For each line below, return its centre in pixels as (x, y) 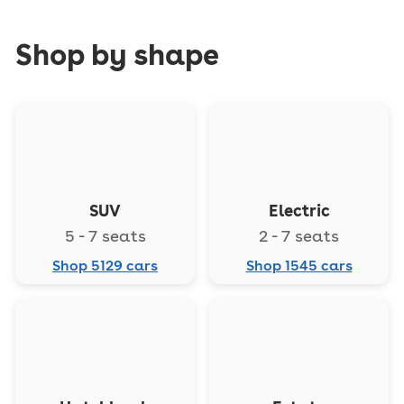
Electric (299, 211)
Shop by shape (117, 55)
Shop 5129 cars (105, 266)
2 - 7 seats (299, 236)
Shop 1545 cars (299, 266)
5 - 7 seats (105, 236)
